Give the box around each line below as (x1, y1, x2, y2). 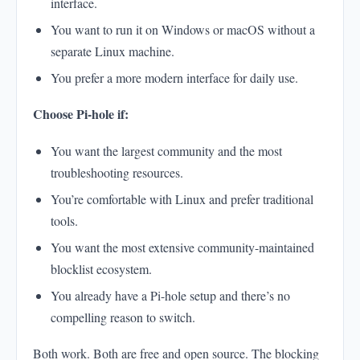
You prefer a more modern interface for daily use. (51, 69, 298, 87)
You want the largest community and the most (51, 142, 282, 160)
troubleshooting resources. (51, 164, 183, 182)
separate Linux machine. (51, 43, 174, 60)
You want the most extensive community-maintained (51, 239, 314, 256)
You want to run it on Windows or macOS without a (51, 21, 315, 39)
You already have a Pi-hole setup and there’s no (51, 287, 290, 305)
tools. (51, 212, 78, 230)
